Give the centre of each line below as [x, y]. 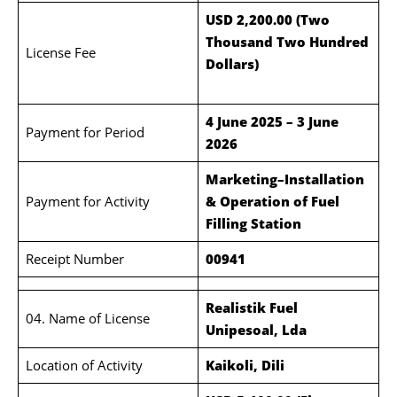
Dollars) [288, 64]
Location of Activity [84, 365]
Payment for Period [85, 132]
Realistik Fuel [251, 307]
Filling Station [253, 223]
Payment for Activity [87, 201]
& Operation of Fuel [272, 201]
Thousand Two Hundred [287, 42]
